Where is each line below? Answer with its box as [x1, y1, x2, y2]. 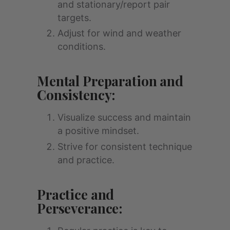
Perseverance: [37, 199, 123, 217]
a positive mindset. [57, 125, 139, 137]
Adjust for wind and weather [57, 28, 181, 39]
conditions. [57, 41, 106, 52]
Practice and [37, 185, 114, 203]
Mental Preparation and [37, 72, 183, 90]
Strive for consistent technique [57, 141, 192, 152]
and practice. [57, 154, 114, 165]
